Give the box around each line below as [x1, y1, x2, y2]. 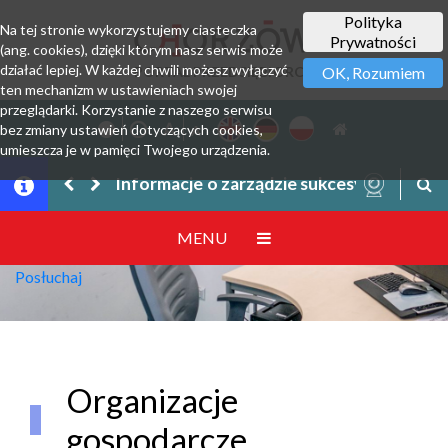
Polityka [344, 12, 402, 31]
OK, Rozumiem [321, 63, 425, 82]
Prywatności [330, 32, 416, 51]
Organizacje [65, 380, 239, 420]
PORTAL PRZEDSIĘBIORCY [134, 63, 313, 80]
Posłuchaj [15, 267, 82, 286]
